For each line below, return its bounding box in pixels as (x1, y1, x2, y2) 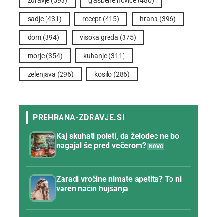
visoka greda (80, 33, 118, 41)
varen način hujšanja (56, 184, 128, 193)
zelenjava (28, 70, 56, 78)
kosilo (94, 70, 112, 78)
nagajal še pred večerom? (56, 140, 146, 150)
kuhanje (83, 51, 107, 60)
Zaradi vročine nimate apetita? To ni (56, 174, 182, 184)
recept (82, 15, 101, 23)
